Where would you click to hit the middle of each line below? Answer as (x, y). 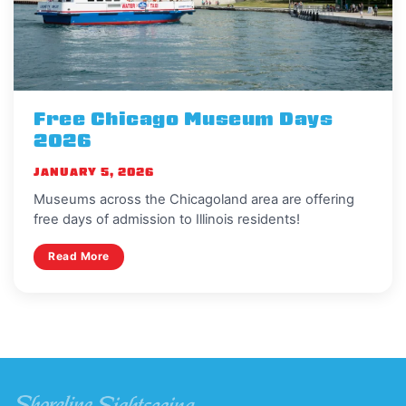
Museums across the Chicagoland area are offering (194, 199)
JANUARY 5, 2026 (94, 172)
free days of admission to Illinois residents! (167, 219)
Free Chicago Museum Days (184, 120)
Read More (79, 256)
